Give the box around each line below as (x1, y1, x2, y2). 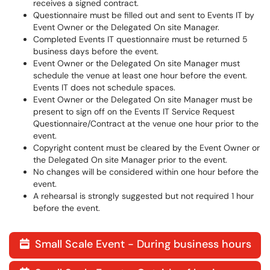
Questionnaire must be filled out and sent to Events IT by (33, 10, 254, 20)
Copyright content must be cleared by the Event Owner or (33, 142, 260, 153)
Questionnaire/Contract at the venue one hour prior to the (33, 118, 259, 129)
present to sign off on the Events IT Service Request (33, 106, 234, 117)
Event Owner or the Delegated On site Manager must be (33, 94, 253, 105)
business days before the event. (33, 46, 159, 57)
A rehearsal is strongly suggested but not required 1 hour (33, 190, 254, 201)
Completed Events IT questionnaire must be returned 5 (33, 34, 248, 45)
